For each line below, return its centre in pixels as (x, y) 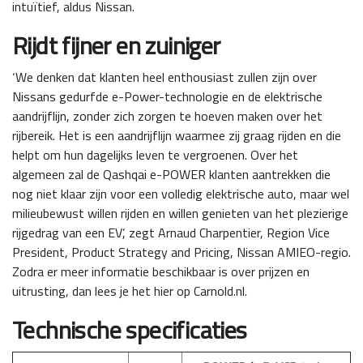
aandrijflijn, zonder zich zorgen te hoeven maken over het (167, 115)
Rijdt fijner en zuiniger (116, 45)
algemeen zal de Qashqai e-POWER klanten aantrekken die (171, 174)
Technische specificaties (130, 329)
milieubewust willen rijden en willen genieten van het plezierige (180, 213)
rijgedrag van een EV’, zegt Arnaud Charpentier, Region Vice (171, 232)
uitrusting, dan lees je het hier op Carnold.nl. (130, 290)
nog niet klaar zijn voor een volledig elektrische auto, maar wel (181, 193)
